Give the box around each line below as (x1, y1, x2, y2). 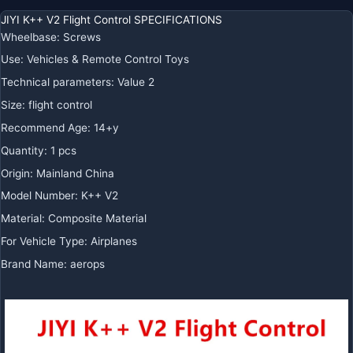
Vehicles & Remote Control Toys (27, 53, 189, 66)
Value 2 (117, 76, 154, 89)
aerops (70, 257, 105, 270)
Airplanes (91, 235, 137, 248)
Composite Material (48, 212, 147, 225)
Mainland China (36, 166, 114, 180)
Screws (63, 30, 101, 43)
